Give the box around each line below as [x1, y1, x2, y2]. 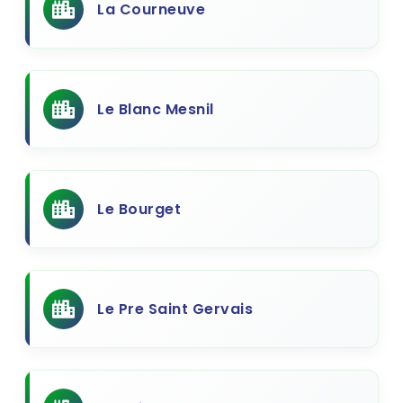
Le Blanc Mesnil [97, 99, 214, 120]
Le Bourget [97, 199, 181, 219]
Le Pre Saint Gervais [97, 299, 253, 319]
